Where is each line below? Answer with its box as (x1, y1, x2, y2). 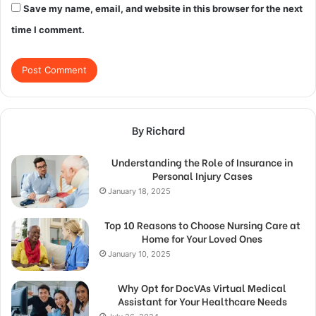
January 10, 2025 (108, 249, 171, 260)
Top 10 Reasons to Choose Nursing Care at (104, 217, 300, 233)
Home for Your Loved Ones (142, 231, 262, 246)
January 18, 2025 (108, 186, 171, 197)
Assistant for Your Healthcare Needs (117, 293, 287, 309)
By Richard (131, 122, 185, 138)
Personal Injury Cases (152, 168, 253, 183)
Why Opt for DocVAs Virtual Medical (118, 280, 286, 296)
